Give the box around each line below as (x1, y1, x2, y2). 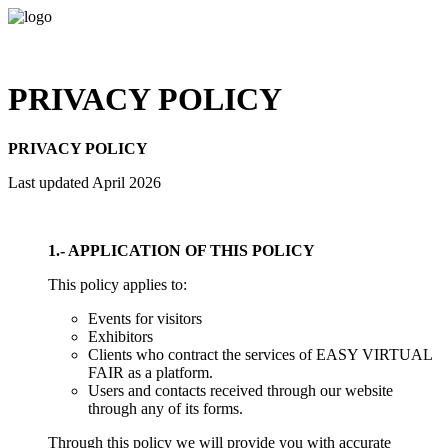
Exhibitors (88, 327, 153, 345)
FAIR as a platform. (88, 363, 213, 381)
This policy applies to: (48, 275, 187, 293)
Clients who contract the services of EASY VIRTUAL (88, 345, 432, 363)
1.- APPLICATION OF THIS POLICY (48, 241, 315, 259)
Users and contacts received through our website (88, 381, 393, 399)
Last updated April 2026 (8, 173, 161, 191)
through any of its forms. (88, 399, 243, 417)
